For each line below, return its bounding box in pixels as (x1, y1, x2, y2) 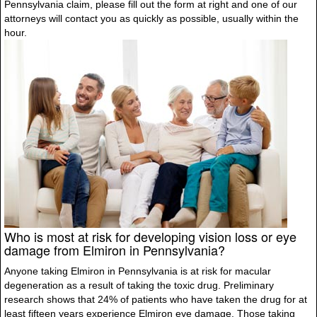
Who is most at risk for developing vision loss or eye (4, 227, 296, 246)
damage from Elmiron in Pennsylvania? (4, 241, 225, 259)
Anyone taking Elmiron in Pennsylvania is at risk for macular (4, 265, 271, 277)
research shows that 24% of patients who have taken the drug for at (4, 294, 307, 305)
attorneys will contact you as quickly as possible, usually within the (4, 13, 299, 24)
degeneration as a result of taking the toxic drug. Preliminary (4, 279, 274, 291)
